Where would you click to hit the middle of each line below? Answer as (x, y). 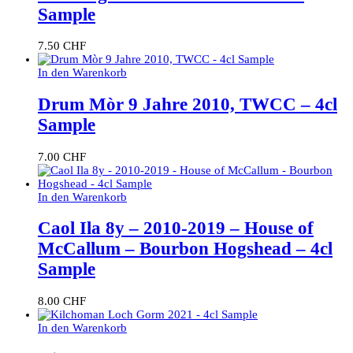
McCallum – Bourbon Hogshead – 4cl (185, 249)
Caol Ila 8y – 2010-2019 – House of (176, 229)
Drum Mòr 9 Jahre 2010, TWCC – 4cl (188, 105)
